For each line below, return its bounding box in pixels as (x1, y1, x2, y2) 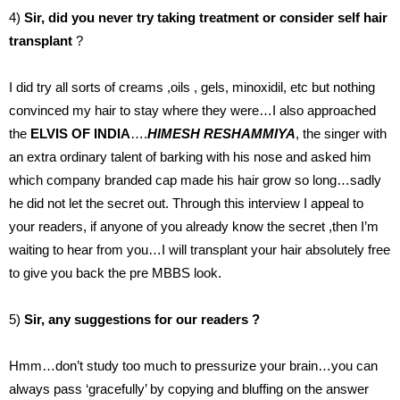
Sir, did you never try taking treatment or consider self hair (24, 10, 387, 26)
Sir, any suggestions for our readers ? (21, 312, 260, 328)
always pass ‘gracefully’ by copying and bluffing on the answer (9, 381, 369, 397)
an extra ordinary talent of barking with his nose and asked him (9, 149, 371, 165)
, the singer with (296, 126, 387, 142)
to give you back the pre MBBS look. (9, 265, 221, 281)
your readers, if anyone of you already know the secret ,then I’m (9, 219, 379, 235)
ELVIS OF (30, 126, 94, 142)
